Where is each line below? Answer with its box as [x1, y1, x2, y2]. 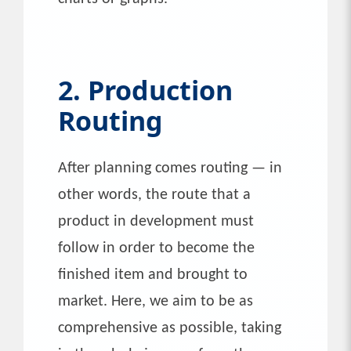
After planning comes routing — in [58, 160, 282, 176]
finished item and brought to [58, 266, 248, 283]
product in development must [58, 213, 254, 230]
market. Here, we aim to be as [58, 293, 253, 309]
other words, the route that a [58, 186, 251, 203]
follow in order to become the [58, 240, 255, 256]
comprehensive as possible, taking [58, 320, 281, 336]
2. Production [58, 71, 233, 108]
